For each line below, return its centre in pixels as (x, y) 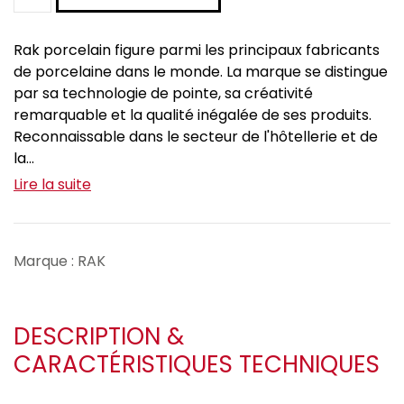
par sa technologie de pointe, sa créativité (163, 94)
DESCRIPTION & (99, 337)
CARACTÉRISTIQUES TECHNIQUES (197, 365)
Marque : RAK (60, 262)
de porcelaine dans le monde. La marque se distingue (201, 72)
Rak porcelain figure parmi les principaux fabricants (197, 50)
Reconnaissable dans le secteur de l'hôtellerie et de (196, 137)
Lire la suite (52, 185)
